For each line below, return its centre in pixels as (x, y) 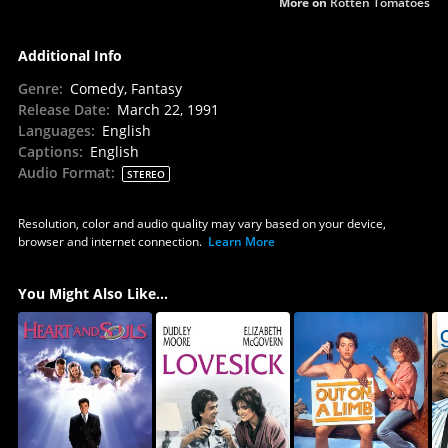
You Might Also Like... (92, 293)
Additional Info (69, 55)
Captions (48, 151)
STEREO (145, 173)
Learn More (241, 241)
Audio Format (64, 172)
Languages (54, 130)
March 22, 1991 (167, 109)
